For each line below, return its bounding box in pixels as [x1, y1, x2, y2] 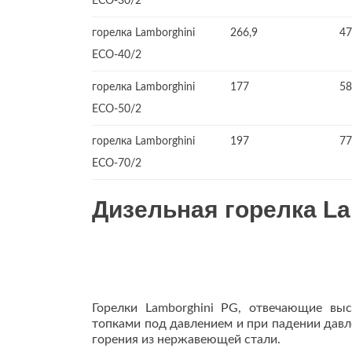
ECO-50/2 [92, 104, 141, 115]
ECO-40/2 [92, 49, 141, 60]
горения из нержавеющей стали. [92, 333, 280, 346]
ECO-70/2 [92, 158, 141, 169]
